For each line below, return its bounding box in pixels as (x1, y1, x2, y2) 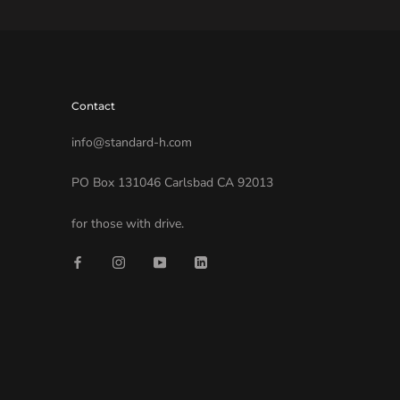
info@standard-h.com (71, 134, 192, 152)
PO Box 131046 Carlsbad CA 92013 (71, 174, 273, 192)
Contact (71, 99, 115, 113)
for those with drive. (71, 214, 184, 232)
